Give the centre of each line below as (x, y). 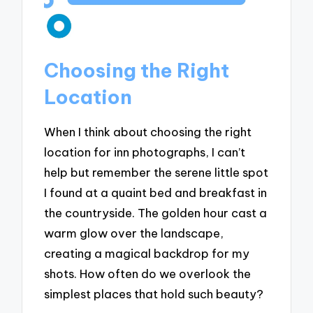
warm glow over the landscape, (134, 233)
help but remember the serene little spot (156, 172)
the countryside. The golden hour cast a (156, 212)
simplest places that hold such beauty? (154, 293)
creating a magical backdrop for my (147, 253)
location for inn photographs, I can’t (145, 152)
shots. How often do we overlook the (148, 273)
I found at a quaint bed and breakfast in (156, 192)
